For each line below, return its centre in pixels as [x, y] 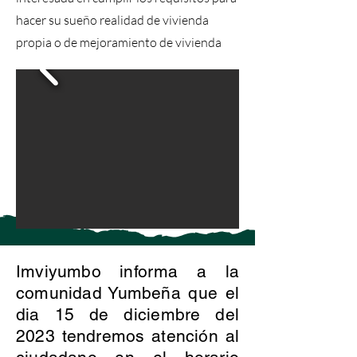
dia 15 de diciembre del [127, 314]
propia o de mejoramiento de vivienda [119, 42]
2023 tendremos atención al [127, 336]
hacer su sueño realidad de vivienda [112, 20]
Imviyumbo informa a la [127, 271]
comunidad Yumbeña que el [127, 293]
